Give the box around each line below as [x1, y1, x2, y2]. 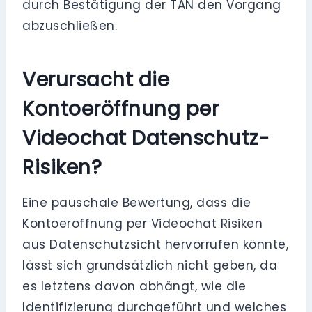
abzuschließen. [22, 17, 118, 35]
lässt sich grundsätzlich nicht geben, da [22, 257, 278, 274]
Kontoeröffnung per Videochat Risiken [22, 215, 263, 233]
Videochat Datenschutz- [22, 125, 270, 153]
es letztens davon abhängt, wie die [22, 278, 247, 295]
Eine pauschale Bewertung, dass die [22, 194, 251, 212]
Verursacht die [22, 66, 170, 94]
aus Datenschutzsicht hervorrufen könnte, [22, 236, 289, 253]
